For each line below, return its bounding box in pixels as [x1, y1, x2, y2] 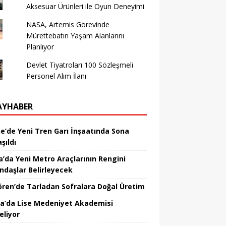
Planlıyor [26, 42, 54, 51]
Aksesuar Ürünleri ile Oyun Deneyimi [26, 2, 144, 11]
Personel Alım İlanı [26, 71, 86, 81]
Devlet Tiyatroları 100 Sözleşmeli [26, 60, 133, 70]
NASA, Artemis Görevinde [26, 20, 109, 29]
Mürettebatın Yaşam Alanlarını [26, 31, 124, 40]
